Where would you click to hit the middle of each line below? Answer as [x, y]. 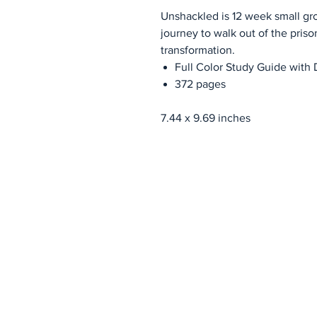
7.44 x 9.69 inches [206, 118]
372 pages [200, 84]
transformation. [198, 50]
